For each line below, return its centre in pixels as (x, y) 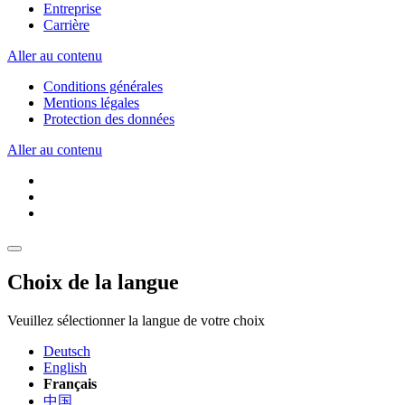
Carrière (66, 25)
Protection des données (109, 119)
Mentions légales (91, 103)
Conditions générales (103, 87)
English (65, 368)
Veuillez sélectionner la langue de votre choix (136, 321)
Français (70, 384)
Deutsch (67, 352)
